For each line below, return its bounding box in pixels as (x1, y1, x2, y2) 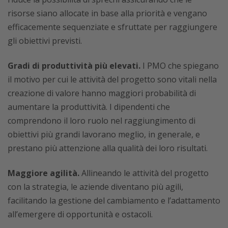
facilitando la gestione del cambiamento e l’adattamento (8, 195, 220, 206)
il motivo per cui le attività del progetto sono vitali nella (8, 74, 217, 85)
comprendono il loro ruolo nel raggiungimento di (8, 115, 195, 126)
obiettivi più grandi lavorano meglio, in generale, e (8, 129, 200, 140)
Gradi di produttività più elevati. (8, 60, 140, 71)
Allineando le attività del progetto (79, 167, 209, 179)
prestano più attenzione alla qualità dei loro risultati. (8, 142, 208, 154)
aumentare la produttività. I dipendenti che (8, 101, 170, 112)
